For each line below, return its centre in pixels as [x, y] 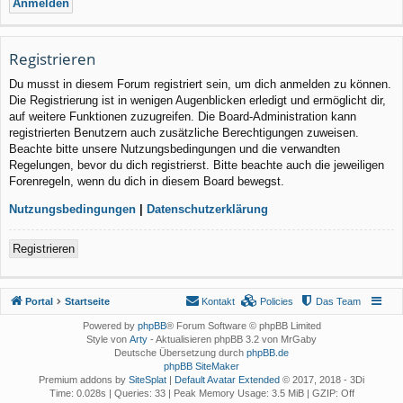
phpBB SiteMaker [201, 367]
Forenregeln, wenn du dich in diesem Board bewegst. [147, 182]
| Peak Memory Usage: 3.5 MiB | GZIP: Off [260, 394]
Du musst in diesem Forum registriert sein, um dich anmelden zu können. [200, 85]
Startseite [87, 302]
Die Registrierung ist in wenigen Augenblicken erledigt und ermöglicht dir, [197, 101]
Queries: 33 [139, 394]
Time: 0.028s [77, 394]
